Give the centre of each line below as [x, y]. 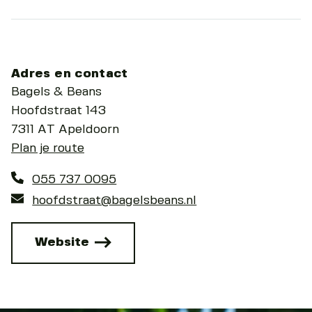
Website [64, 242]
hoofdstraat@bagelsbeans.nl [115, 200]
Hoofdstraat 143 [58, 111]
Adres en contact [70, 74]
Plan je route [48, 149]
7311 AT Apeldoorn [65, 130]
